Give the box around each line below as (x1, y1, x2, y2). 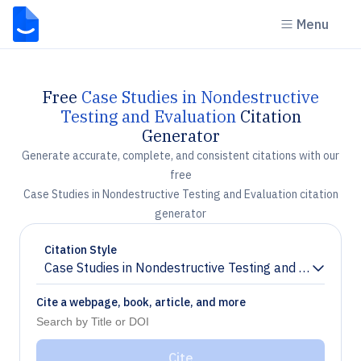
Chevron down (44, 266, 127, 283)
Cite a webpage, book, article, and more (36, 295, 246, 309)
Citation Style (44, 243, 117, 257)
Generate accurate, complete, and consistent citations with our (22, 148, 339, 163)
